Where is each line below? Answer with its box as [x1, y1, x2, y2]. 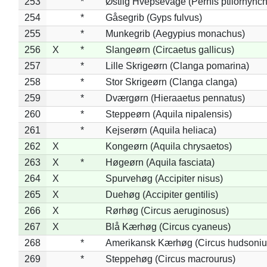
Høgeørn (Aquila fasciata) [105, 157, 215, 167]
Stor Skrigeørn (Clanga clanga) [105, 76, 237, 87]
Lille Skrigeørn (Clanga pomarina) [105, 60, 249, 71]
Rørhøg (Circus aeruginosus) [105, 205, 229, 216]
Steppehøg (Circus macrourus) [105, 253, 235, 264]
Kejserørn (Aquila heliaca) [105, 125, 216, 135]
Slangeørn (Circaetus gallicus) [105, 44, 234, 55]
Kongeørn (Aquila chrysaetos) [105, 141, 232, 151]
